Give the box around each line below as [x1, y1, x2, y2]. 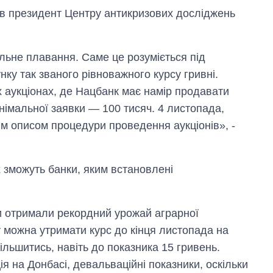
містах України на [179, 238, 258, 249]
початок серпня [179, 250, 249, 261]
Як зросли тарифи [179, 215, 261, 226]
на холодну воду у [179, 227, 261, 238]
